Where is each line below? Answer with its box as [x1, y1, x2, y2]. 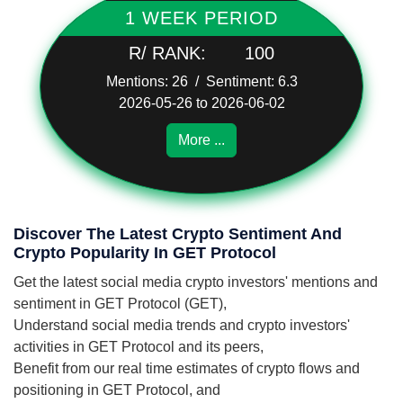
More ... [178, 132, 225, 148]
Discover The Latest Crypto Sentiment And [13, 225, 342, 243]
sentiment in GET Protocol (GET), [13, 296, 227, 311]
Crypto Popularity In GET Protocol [13, 244, 276, 262]
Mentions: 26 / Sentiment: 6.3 [105, 74, 298, 89]
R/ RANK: [129, 43, 222, 63]
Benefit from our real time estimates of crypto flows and [13, 361, 360, 376]
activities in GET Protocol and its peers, [13, 339, 264, 354]
